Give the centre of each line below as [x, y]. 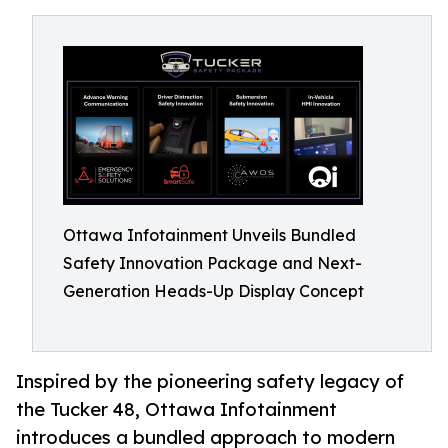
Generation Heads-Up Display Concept [213, 291]
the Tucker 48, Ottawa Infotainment [176, 409]
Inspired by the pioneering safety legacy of [210, 381]
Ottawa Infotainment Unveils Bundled [209, 235]
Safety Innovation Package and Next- [212, 263]
